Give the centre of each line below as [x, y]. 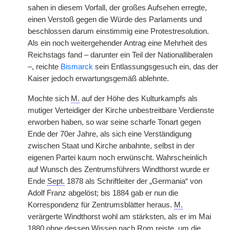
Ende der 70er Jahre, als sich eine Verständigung [110, 134]
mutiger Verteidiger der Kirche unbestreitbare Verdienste [121, 110]
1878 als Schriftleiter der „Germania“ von [133, 181]
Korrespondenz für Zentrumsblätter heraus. [101, 205]
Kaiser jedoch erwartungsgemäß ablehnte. [98, 79]
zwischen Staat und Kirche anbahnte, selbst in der [111, 146]
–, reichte [44, 67]
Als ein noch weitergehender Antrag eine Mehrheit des [118, 43]
